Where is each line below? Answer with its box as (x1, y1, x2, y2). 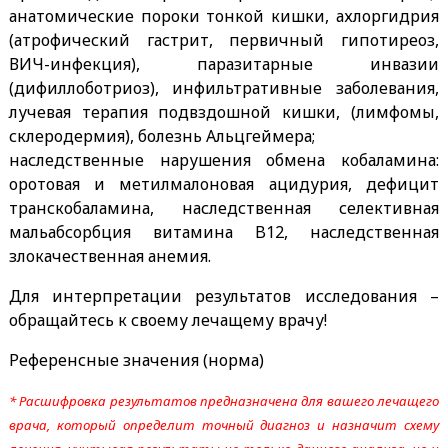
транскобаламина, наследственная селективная (8, 197, 440, 220)
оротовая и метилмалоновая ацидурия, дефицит (8, 173, 440, 196)
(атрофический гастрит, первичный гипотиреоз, (8, 29, 440, 52)
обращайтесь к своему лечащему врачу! (8, 309, 327, 332)
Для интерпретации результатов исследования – (8, 285, 440, 308)
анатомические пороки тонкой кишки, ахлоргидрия (8, 5, 440, 28)
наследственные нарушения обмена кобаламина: (8, 149, 440, 172)
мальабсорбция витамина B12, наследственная (8, 221, 440, 244)
